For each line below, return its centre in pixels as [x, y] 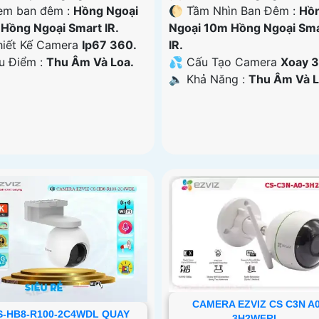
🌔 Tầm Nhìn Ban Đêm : [234, 10]
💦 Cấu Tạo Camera [224, 62]
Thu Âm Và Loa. [90, 62]
